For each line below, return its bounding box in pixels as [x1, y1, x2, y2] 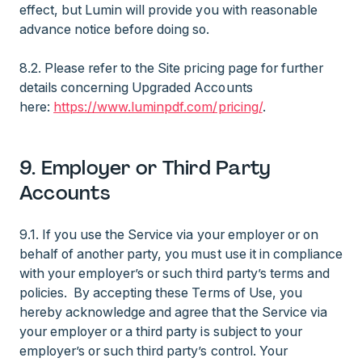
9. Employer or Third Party [19, 155, 271, 180]
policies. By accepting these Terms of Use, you [19, 284, 302, 301]
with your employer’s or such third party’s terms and [19, 265, 330, 281]
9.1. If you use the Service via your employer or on [19, 226, 318, 242]
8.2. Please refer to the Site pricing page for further [19, 60, 323, 76]
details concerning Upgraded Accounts [19, 79, 253, 95]
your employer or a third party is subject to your [19, 323, 302, 339]
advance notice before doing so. [19, 21, 210, 37]
